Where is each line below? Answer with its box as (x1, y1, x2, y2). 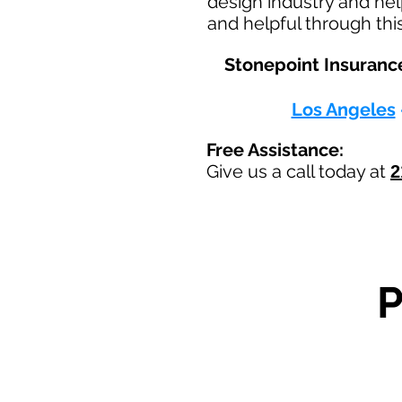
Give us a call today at (206, 161, 390, 182)
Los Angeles (291, 99, 396, 120)
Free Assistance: (206, 139, 344, 161)
